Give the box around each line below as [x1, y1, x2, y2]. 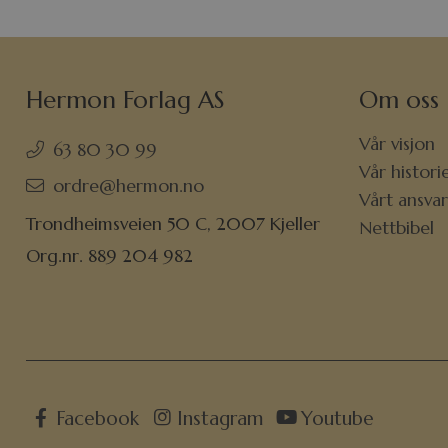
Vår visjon [359, 133, 436, 156]
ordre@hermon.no [53, 175, 205, 198]
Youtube [301, 405, 375, 430]
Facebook [56, 405, 140, 430]
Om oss [359, 85, 440, 116]
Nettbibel [359, 217, 435, 240]
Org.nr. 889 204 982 [26, 245, 194, 268]
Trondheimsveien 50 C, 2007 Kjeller [26, 213, 321, 236]
